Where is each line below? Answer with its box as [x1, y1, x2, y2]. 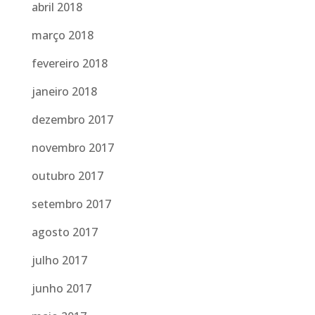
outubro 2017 [31, 168, 103, 184]
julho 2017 [31, 252, 87, 268]
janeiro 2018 [31, 84, 97, 99]
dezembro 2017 [31, 112, 113, 127]
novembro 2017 [31, 140, 114, 155]
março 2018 [31, 27, 94, 43]
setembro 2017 [31, 196, 111, 212]
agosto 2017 [31, 224, 98, 240]
